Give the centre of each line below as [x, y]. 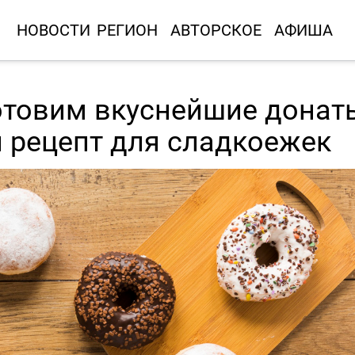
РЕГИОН [127, 30]
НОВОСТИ [53, 30]
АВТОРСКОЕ [216, 30]
